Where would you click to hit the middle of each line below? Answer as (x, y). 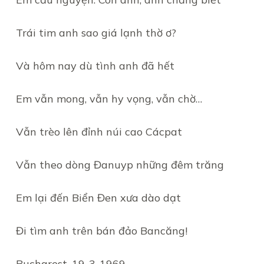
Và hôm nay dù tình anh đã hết (95, 66)
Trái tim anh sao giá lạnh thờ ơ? (96, 33)
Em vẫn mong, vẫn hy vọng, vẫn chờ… (109, 99)
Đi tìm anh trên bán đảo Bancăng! (101, 231)
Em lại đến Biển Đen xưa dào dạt (98, 198)
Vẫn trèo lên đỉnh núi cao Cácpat (99, 132)
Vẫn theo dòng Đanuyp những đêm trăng (120, 165)
